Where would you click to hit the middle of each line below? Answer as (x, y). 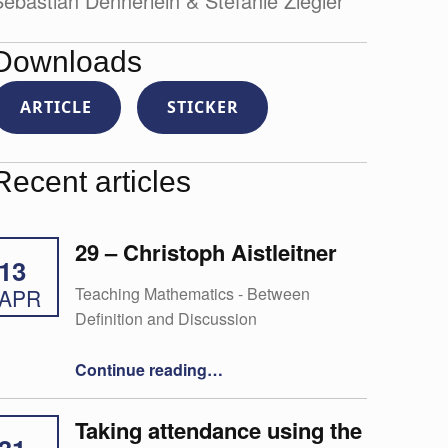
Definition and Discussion (165, 318)
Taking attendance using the (218, 429)
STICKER (202, 107)
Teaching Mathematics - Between (192, 293)
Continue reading (140, 369)
